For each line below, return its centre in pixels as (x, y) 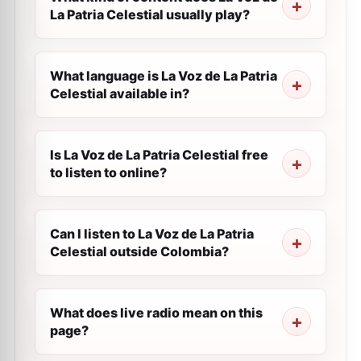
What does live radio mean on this (156, 313)
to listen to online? (108, 172)
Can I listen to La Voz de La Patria (152, 234)
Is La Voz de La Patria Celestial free (159, 155)
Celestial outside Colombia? (139, 251)
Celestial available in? (120, 93)
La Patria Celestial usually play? (150, 15)
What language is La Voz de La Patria (164, 76)
